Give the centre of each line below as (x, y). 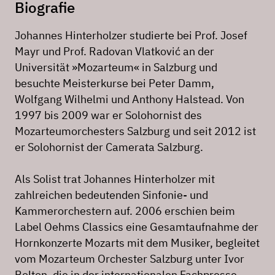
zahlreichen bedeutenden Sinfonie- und (111, 195)
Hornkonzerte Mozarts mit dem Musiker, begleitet (137, 243)
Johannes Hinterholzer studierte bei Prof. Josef (131, 36)
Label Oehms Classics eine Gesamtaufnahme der (137, 227)
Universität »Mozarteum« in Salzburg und (116, 68)
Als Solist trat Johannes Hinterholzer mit (115, 179)
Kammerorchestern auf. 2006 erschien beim (125, 211)
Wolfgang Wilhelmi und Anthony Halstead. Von (130, 99)
